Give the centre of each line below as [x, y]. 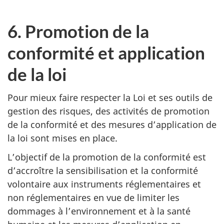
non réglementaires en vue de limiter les [93, 198]
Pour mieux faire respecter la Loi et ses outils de [110, 97]
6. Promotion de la [78, 31]
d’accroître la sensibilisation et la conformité [103, 171]
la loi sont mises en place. [62, 138]
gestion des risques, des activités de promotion [108, 111]
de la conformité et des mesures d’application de [112, 124]
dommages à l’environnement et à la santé [99, 211]
